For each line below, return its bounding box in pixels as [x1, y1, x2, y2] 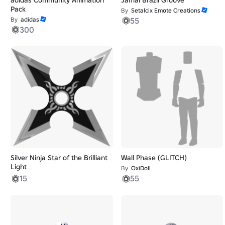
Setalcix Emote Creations [131, 6, 200, 14]
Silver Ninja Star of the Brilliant [11, 153, 107, 163]
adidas [21, 15, 39, 23]
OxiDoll [131, 164, 151, 172]
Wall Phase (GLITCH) [121, 153, 187, 163]
